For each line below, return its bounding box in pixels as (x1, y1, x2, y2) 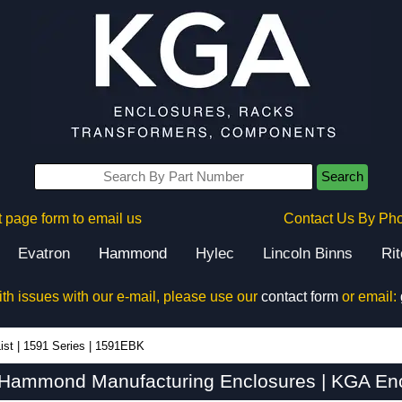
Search (321, 170, 363, 184)
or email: (337, 289, 400, 304)
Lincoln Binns (263, 245, 353, 262)
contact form (260, 289, 338, 304)
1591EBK (95, 339, 144, 353)
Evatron (18, 245, 70, 262)
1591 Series (23, 339, 85, 353)
